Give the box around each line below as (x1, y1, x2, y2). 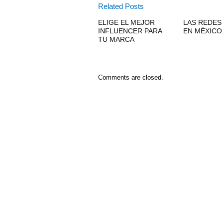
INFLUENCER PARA (98, 27, 162, 35)
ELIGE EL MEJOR (98, 18, 155, 27)
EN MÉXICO (183, 27, 222, 35)
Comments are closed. (98, 74, 163, 82)
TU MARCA (98, 35, 134, 44)
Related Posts (98, 2, 144, 11)
